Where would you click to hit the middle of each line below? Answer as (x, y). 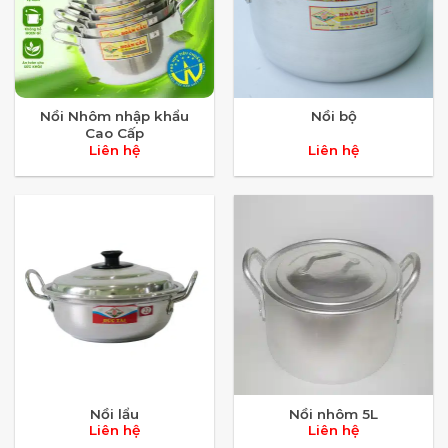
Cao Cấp (114, 133)
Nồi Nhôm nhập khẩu (114, 116)
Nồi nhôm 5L (333, 413)
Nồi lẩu (114, 413)
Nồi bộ (333, 116)
